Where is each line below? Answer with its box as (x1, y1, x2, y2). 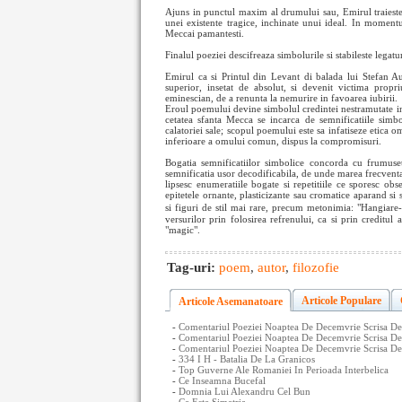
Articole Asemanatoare (179, 295, 283, 308)
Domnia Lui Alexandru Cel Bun (179, 386, 310, 397)
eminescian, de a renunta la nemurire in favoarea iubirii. (165, 92, 398, 103)
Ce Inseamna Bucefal (179, 375, 266, 386)
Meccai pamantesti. (165, 28, 244, 39)
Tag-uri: (167, 260, 219, 275)
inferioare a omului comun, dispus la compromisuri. (165, 135, 381, 146)
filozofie (293, 260, 339, 275)
